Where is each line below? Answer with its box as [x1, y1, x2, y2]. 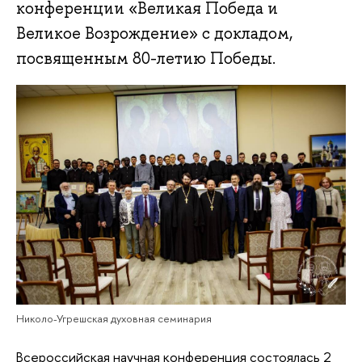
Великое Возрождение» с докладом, [16, 23, 293, 44]
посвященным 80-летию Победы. [16, 48, 276, 69]
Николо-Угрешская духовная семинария [16, 310, 212, 326]
